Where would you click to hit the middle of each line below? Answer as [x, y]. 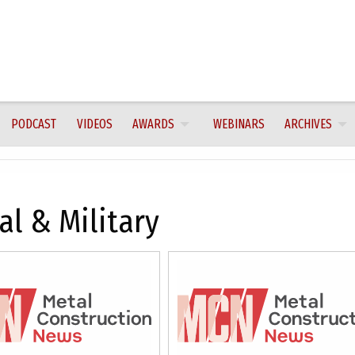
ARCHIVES [308, 124]
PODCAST [34, 124]
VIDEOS [94, 124]
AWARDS [153, 124]
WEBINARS [239, 124]
